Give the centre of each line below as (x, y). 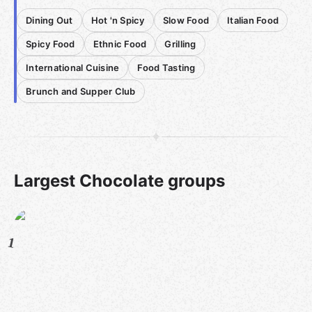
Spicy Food (50, 44)
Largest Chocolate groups (119, 181)
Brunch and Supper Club (81, 91)
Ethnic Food (120, 44)
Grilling (180, 44)
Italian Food (253, 20)
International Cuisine (73, 68)
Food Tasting (166, 68)
